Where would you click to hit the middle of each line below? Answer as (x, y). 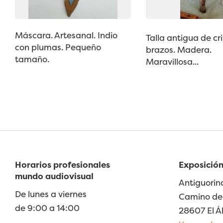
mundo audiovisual (54, 176)
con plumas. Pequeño (58, 47)
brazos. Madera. (178, 50)
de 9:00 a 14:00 (47, 208)
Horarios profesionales (62, 164)
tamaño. (32, 59)
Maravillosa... (172, 62)
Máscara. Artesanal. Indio (66, 35)
